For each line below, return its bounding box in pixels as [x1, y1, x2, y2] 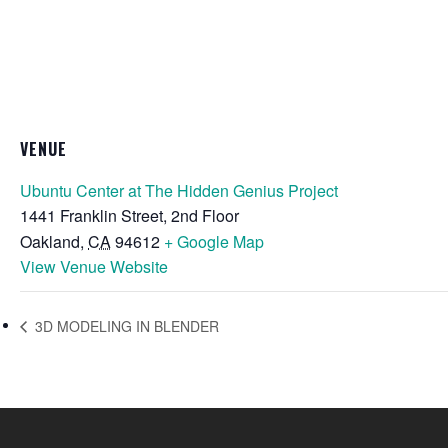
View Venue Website [20, 255, 168, 278]
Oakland [20, 230, 80, 253]
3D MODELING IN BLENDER [31, 316, 219, 337]
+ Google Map [164, 230, 264, 253]
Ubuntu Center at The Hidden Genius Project [20, 179, 338, 202]
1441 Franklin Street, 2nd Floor [20, 204, 239, 227]
